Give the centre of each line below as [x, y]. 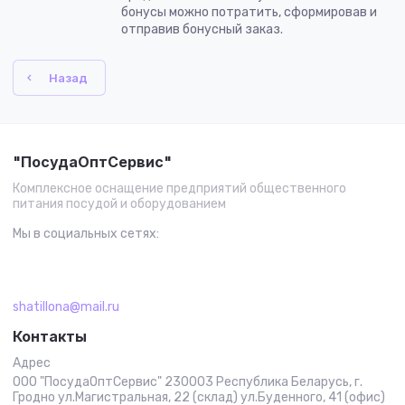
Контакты [50, 337]
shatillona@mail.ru [66, 307]
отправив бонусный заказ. [202, 30]
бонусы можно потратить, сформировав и [249, 13]
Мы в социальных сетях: [86, 234]
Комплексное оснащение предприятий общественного [179, 189]
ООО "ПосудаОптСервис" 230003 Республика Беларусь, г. [188, 382]
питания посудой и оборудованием [119, 204]
